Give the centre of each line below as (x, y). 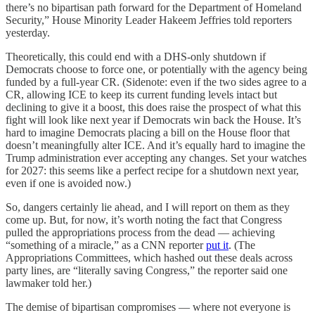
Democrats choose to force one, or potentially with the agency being (156, 69)
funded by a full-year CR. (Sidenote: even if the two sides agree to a (156, 82)
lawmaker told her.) (49, 283)
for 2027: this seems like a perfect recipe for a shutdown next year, (152, 170)
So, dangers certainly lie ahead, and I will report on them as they (148, 207)
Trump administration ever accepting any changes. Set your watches (156, 157)
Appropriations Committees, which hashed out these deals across (149, 257)
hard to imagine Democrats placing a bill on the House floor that (148, 132)
